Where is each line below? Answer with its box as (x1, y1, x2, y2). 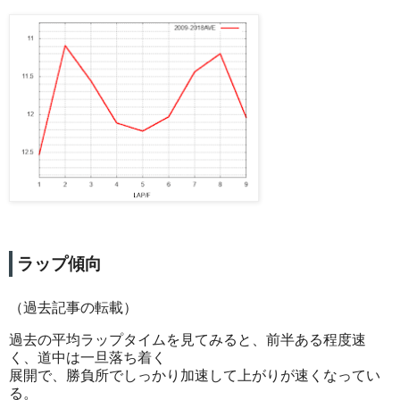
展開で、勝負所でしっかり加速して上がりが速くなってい (9, 367, 380, 383)
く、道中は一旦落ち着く (9, 349, 166, 365)
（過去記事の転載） (9, 300, 137, 315)
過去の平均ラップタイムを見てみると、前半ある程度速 (9, 331, 366, 347)
